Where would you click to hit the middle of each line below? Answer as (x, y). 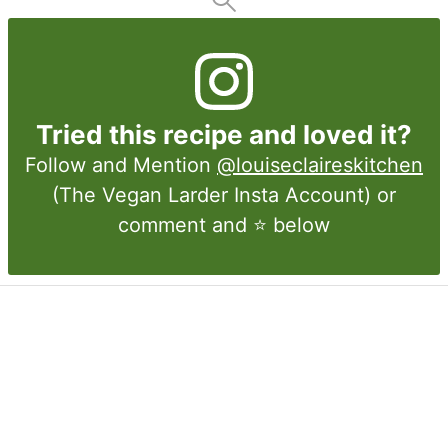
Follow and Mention (121, 165)
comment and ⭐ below (224, 225)
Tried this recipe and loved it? (224, 135)
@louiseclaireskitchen (320, 165)
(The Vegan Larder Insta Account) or (224, 195)
